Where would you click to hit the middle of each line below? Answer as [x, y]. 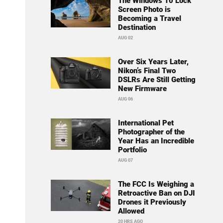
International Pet [146, 123]
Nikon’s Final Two [147, 71]
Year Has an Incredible [156, 141]
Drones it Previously [152, 202]
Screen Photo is [144, 10]
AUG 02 [125, 38]
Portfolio [132, 150]
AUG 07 [125, 161]
